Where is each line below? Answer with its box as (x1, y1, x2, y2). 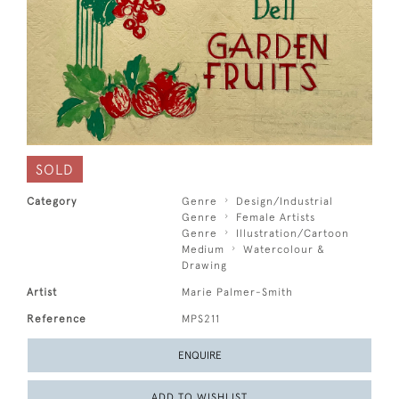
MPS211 (182, 312, 221, 325)
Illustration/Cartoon (236, 226, 350, 240)
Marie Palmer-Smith (182, 285, 294, 298)
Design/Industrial (236, 194, 334, 208)
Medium (182, 242, 225, 256)
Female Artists (236, 210, 316, 224)
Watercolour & (243, 242, 326, 256)
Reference (27, 312, 86, 325)
